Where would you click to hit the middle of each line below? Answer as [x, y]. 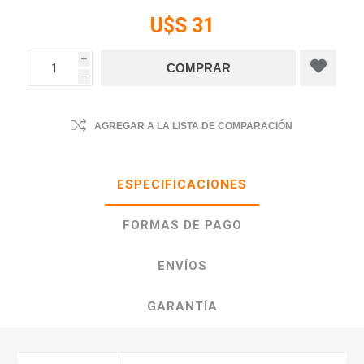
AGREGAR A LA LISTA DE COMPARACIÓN [193, 126]
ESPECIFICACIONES [182, 184]
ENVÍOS [182, 266]
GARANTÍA [182, 306]
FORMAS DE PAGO [182, 225]
